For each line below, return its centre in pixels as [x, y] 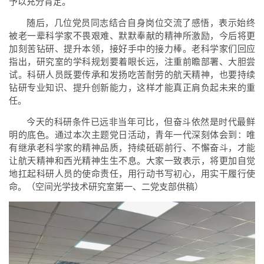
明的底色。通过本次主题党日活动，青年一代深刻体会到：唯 [132, 135]
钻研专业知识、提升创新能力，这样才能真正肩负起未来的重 [132, 88]
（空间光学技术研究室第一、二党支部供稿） [115, 187]
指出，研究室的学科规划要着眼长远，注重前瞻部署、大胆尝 [132, 62]
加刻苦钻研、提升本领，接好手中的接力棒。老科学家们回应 [132, 49]
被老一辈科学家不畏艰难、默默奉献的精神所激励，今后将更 [132, 36]
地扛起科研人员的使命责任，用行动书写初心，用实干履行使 [132, 174]
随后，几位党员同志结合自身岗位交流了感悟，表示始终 [141, 23]
